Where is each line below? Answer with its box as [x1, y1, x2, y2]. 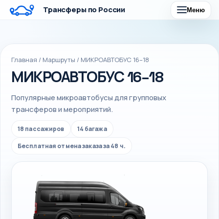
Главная [11, 55, 37, 64]
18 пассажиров [18, 125, 65, 133]
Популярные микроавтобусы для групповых [11, 92, 166, 103]
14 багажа [77, 125, 107, 133]
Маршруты [43, 55, 75, 64]
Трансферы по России [43, 4, 126, 15]
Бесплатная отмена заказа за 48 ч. [18, 142, 126, 150]
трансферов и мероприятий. [11, 104, 113, 114]
